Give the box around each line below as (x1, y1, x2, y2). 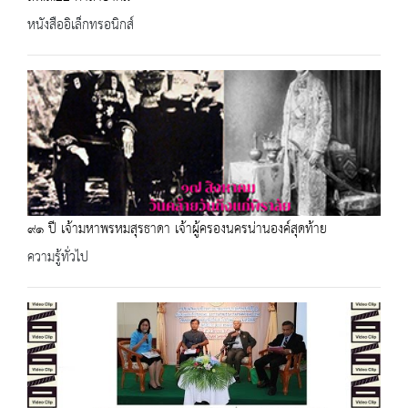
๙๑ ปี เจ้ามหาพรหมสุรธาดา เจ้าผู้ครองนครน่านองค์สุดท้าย (27, 216, 327, 242)
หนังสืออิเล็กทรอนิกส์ (27, 12, 134, 38)
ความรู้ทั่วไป (27, 244, 88, 270)
